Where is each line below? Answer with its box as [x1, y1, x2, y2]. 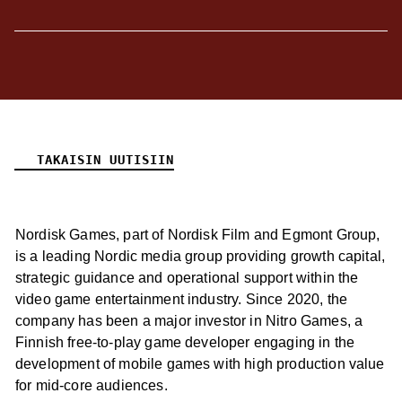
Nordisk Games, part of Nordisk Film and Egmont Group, [15, 227, 380, 242]
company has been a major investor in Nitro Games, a [15, 313, 363, 328]
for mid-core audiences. [15, 378, 168, 393]
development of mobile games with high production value [15, 356, 385, 371]
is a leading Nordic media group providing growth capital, [15, 249, 386, 264]
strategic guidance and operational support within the [15, 270, 359, 285]
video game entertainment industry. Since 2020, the [15, 292, 348, 307]
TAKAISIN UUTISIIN [37, 153, 174, 167]
